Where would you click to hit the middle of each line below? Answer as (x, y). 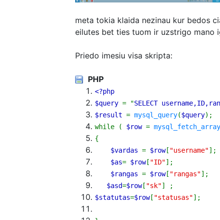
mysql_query (156, 115)
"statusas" (173, 197)
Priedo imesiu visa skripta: (124, 55)
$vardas (124, 150)
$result (109, 115)
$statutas (112, 197)
